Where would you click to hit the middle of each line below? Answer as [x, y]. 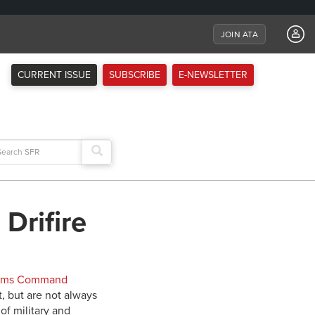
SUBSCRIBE [135, 75]
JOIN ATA [239, 34]
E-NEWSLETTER [213, 75]
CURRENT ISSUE [54, 75]
